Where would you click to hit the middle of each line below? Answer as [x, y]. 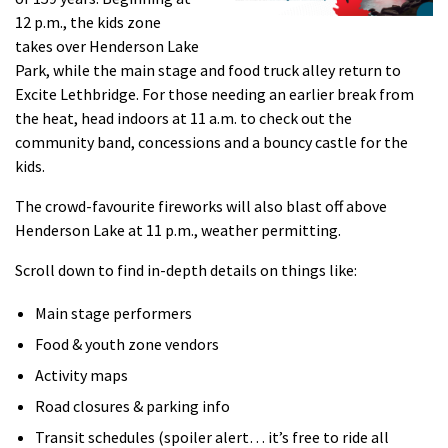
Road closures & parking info [132, 406]
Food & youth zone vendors [127, 344]
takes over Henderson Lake [107, 46]
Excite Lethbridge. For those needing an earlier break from [214, 94]
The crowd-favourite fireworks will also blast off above [201, 206]
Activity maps [81, 375]
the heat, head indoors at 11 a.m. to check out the [183, 118]
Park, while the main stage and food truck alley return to [208, 70]
